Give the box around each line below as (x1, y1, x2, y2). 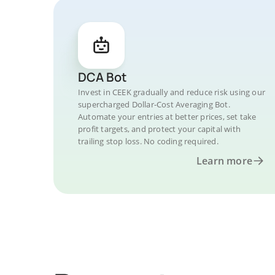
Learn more (196, 154, 252, 168)
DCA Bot (78, 69, 126, 85)
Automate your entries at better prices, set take (78, 111, 257, 122)
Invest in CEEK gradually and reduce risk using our (78, 87, 265, 98)
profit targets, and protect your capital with (78, 123, 241, 134)
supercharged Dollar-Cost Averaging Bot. (78, 99, 230, 110)
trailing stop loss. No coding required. (78, 136, 219, 147)
